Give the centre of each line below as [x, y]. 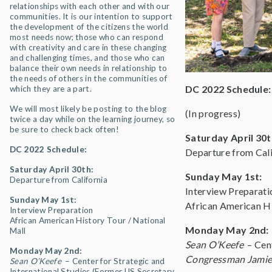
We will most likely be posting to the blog [88, 109]
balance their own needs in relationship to [89, 68]
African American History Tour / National [88, 220]
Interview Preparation [52, 210]
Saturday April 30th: [52, 169]
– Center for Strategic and [114, 261]
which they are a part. [51, 89]
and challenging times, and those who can [87, 58]
